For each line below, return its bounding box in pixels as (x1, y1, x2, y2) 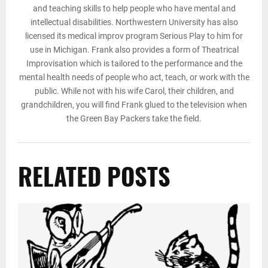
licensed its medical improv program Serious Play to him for (25, 31, 243, 41)
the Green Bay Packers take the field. (66, 113, 202, 123)
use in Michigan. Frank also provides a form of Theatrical (29, 44, 239, 54)
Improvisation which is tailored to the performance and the (26, 58, 242, 68)
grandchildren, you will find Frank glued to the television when (21, 99, 247, 109)
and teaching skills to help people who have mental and (32, 3, 236, 13)
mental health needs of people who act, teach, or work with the (19, 72, 249, 82)
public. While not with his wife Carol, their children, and (34, 86, 234, 96)
